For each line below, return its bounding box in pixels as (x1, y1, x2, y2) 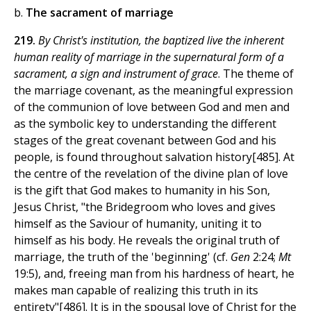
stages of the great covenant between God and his (14, 133, 276, 149)
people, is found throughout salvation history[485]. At (14, 149, 294, 165)
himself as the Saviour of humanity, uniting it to (14, 216, 262, 232)
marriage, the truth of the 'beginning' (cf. (14, 249, 230, 265)
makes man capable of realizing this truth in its (14, 283, 258, 299)
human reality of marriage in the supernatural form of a (14, 49, 284, 65)
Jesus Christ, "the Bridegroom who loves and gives (14, 199, 276, 215)
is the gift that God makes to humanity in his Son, (14, 183, 270, 199)
